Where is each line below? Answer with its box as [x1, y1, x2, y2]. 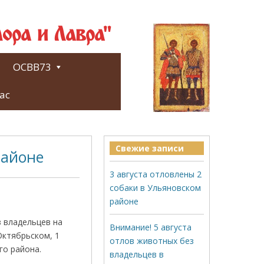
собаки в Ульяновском [110, 182, 201, 193]
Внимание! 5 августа [110, 222, 192, 233]
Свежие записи [115, 143, 184, 154]
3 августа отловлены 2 [110, 169, 202, 180]
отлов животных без [110, 235, 194, 246]
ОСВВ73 [13, 60, 51, 74]
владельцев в [110, 249, 164, 260]
